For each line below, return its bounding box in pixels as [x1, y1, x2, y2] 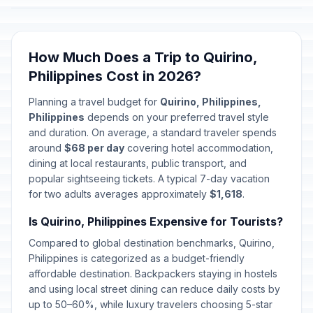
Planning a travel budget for [29, 96, 160, 108]
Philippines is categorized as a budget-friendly [29, 252, 245, 264]
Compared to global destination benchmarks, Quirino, [29, 237, 275, 249]
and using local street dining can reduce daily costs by [29, 283, 280, 295]
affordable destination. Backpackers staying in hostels [29, 268, 277, 279]
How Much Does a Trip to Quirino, [29, 49, 257, 66]
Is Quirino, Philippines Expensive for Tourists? [29, 214, 283, 228]
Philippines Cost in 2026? [29, 68, 201, 85]
